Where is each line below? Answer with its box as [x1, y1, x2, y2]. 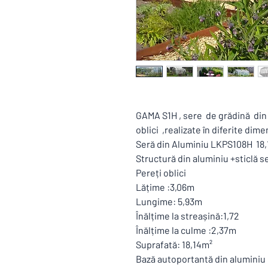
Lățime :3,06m [136, 181, 194, 193]
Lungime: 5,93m [136, 196, 202, 207]
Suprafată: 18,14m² [136, 239, 212, 250]
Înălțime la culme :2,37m [136, 224, 236, 236]
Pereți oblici [136, 167, 188, 178]
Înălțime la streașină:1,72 [136, 210, 239, 221]
